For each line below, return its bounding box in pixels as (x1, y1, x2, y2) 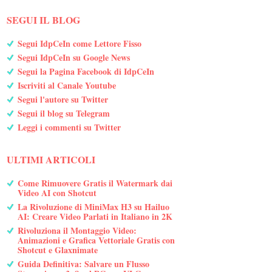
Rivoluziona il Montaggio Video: (17, 223, 137, 237)
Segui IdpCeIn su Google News (17, 50, 130, 64)
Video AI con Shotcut (17, 186, 97, 199)
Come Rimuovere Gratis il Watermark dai (17, 176, 172, 189)
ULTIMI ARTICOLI (7, 152, 95, 166)
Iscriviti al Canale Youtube (17, 78, 116, 92)
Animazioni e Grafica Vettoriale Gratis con (17, 233, 175, 246)
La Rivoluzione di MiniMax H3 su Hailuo (17, 200, 169, 213)
